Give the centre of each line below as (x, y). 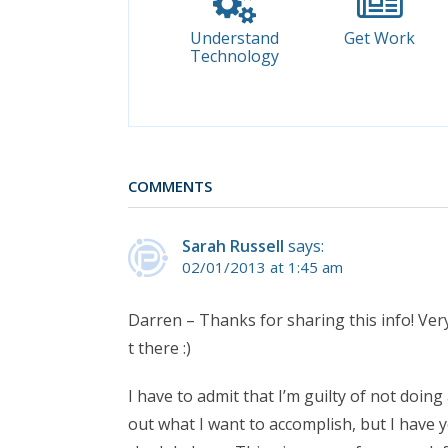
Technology (235, 56)
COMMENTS (170, 185)
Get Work (380, 38)
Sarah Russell (233, 246)
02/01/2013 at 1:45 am (262, 267)
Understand (235, 38)
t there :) (159, 348)
